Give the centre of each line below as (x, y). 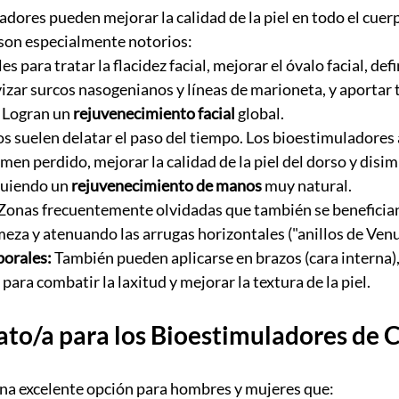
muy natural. (307, 186)
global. (260, 114)
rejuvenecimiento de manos (167, 186)
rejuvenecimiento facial (154, 114)
